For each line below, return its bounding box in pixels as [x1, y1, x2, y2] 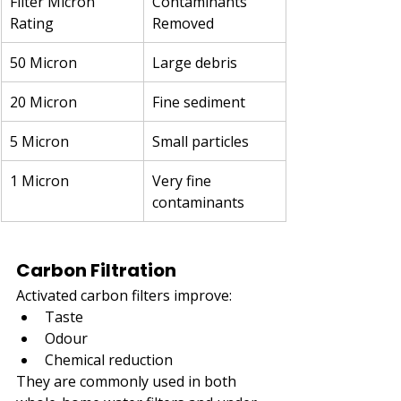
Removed [152, 13, 214, 33]
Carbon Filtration [16, 257, 176, 283]
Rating [10, 13, 54, 33]
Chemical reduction [45, 349, 173, 370]
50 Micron [10, 52, 77, 73]
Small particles [152, 131, 249, 151]
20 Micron [10, 91, 77, 112]
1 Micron [10, 170, 69, 191]
